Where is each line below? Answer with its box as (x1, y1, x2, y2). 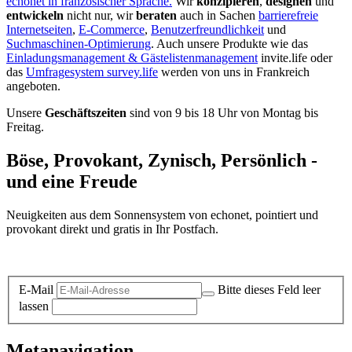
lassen (19, 299, 49, 313)
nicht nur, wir (64, 9, 136, 23)
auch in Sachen (177, 9, 258, 23)
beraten (136, 9, 177, 23)
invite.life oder (258, 51, 332, 65)
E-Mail (19, 282, 53, 296)
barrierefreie (258, 9, 318, 23)
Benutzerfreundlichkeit (151, 23, 264, 37)
